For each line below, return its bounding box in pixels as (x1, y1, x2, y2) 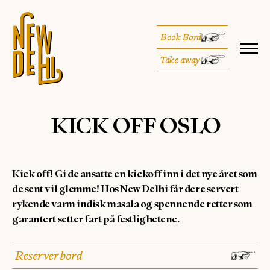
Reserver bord (15, 247, 83, 263)
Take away (160, 54, 201, 66)
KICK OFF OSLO (50, 111, 220, 140)
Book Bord (160, 31, 202, 43)
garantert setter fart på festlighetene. (12, 212, 182, 225)
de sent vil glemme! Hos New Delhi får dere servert (12, 182, 239, 195)
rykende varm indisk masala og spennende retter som (12, 197, 253, 210)
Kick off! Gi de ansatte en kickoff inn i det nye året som (12, 167, 257, 180)
